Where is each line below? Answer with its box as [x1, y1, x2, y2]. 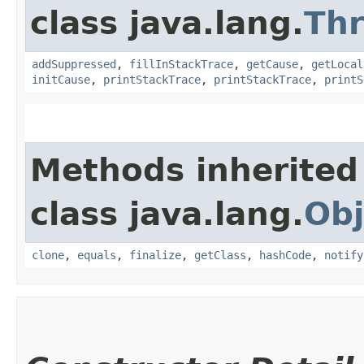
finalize [129, 248, 181, 262]
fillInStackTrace [129, 57, 233, 71]
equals [77, 248, 116, 262]
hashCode [259, 248, 311, 262]
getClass [194, 248, 246, 262]
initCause [32, 72, 90, 86]
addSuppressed [32, 57, 116, 71]
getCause [246, 57, 298, 71]
